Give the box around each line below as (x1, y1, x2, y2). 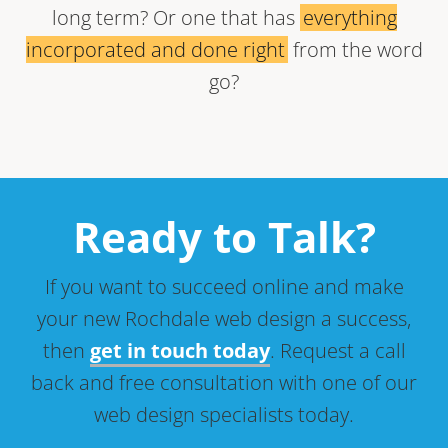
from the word (287, 36, 423, 64)
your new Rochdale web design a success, (37, 305, 411, 332)
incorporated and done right (25, 36, 285, 64)
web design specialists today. (94, 401, 354, 428)
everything (302, 4, 397, 32)
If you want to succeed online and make (44, 273, 404, 300)
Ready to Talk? (72, 208, 376, 265)
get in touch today (89, 337, 270, 364)
